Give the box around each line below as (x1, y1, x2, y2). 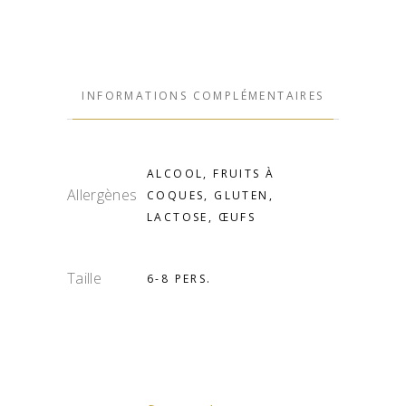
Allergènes (67, 185, 138, 205)
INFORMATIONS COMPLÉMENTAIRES (82, 88, 324, 103)
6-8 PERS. (147, 271, 212, 286)
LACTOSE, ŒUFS (147, 209, 256, 225)
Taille (67, 268, 101, 288)
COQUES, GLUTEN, (147, 188, 274, 203)
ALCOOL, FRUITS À (147, 166, 275, 181)
